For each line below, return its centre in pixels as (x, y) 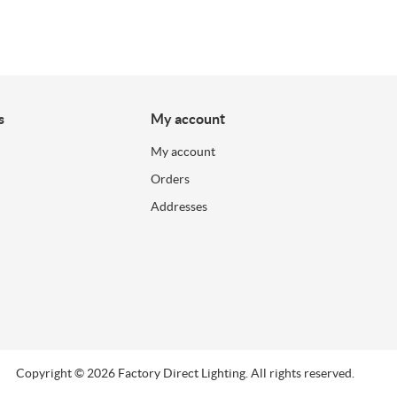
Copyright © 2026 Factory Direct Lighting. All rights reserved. (186, 374)
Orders (171, 179)
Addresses (179, 206)
